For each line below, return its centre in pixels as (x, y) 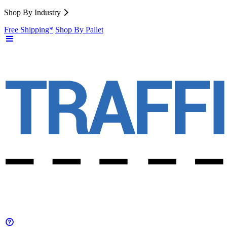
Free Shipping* (29, 30)
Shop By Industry (32, 12)
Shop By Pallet (79, 30)
